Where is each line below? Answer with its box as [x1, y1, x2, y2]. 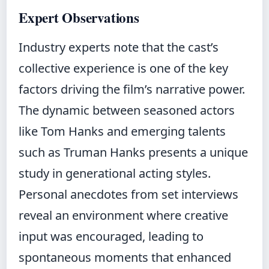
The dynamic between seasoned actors [19, 102, 235, 119]
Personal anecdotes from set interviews [19, 186, 238, 203]
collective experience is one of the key [19, 60, 228, 77]
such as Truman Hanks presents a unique [19, 144, 248, 161]
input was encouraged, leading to [19, 228, 204, 245]
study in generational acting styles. [19, 165, 211, 182]
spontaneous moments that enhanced [19, 249, 231, 266]
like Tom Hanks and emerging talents [19, 123, 226, 140]
